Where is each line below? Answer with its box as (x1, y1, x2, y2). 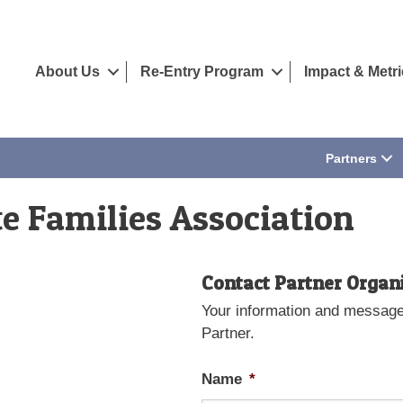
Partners (326, 150, 377, 166)
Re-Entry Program (140, 63, 264, 79)
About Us (35, 63, 100, 79)
